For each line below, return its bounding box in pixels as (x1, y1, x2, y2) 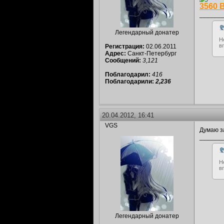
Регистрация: (105, 43, 144, 50)
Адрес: (105, 50, 126, 57)
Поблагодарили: (105, 78, 155, 85)
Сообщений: (105, 57, 141, 64)
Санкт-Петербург (126, 50, 176, 57)
